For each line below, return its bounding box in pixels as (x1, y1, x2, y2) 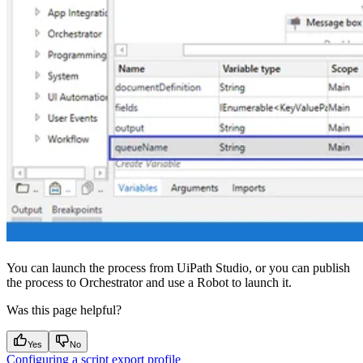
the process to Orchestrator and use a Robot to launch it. (6, 275, 292, 289)
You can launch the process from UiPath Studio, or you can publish (6, 260, 350, 275)
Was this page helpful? (6, 302, 122, 317)
